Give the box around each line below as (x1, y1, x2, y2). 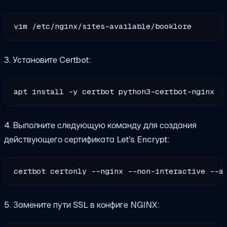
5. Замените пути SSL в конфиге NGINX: (4, 199, 160, 210)
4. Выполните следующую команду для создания (4, 120, 197, 131)
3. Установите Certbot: (4, 54, 91, 66)
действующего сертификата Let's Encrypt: (4, 134, 170, 145)
